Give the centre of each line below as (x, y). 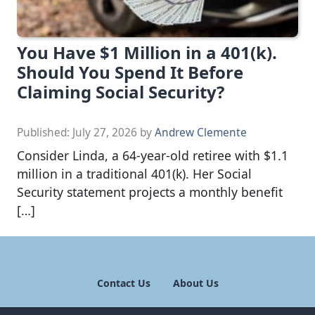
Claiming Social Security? (121, 91)
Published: (45, 132)
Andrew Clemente (201, 132)
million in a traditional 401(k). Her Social (134, 173)
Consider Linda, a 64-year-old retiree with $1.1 (153, 155)
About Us (195, 283)
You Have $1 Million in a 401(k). (147, 52)
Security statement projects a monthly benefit (150, 192)
